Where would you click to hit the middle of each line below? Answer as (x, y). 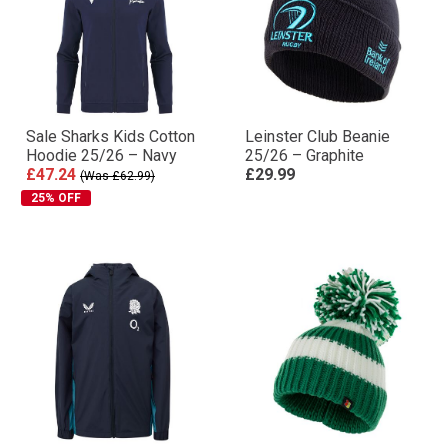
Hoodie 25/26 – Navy (101, 155)
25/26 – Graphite (304, 155)
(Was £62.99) (117, 175)
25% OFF (56, 197)
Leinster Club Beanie (317, 136)
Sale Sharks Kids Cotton (110, 136)
